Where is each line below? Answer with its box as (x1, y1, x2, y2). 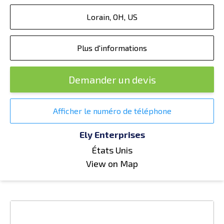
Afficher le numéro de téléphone (52, 106, 171, 115)
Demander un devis (68, 73, 156, 85)
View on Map (86, 158, 138, 169)
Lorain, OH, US (86, 12, 137, 21)
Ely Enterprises (79, 129, 145, 140)
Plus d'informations (77, 43, 147, 52)
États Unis (91, 144, 132, 155)
